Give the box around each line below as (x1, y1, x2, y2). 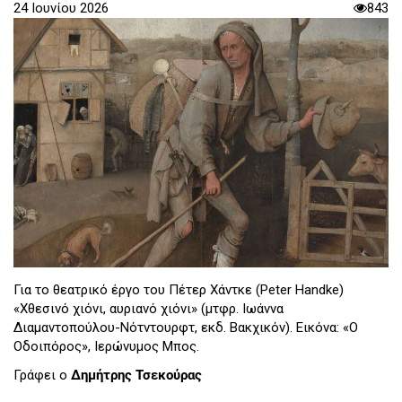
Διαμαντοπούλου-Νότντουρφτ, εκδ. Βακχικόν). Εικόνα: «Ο (13, 319, 358, 336)
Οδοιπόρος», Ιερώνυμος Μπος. (13, 338, 203, 355)
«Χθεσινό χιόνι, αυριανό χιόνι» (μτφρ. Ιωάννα (13, 301, 284, 318)
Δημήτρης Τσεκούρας (71, 366, 202, 383)
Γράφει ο (13, 366, 71, 383)
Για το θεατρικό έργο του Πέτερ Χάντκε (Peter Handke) (13, 282, 344, 299)
